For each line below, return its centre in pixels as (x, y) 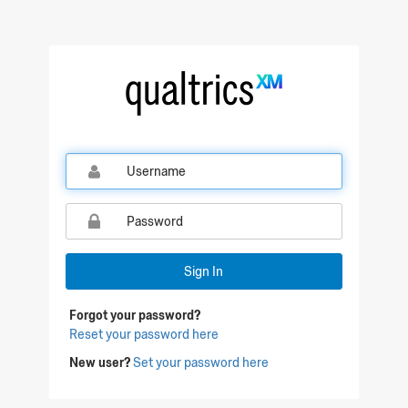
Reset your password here (144, 334)
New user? (100, 362)
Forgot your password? (135, 315)
